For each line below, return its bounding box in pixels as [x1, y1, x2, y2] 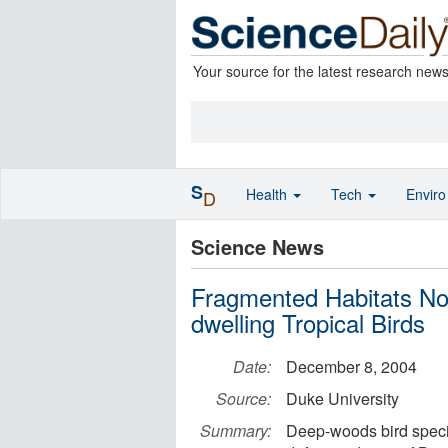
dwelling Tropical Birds [191, 305, 425, 340]
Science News [191, 232, 324, 261]
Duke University [286, 387, 399, 410]
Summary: [200, 419, 271, 442]
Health [246, 184, 291, 204]
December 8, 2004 [286, 355, 417, 378]
